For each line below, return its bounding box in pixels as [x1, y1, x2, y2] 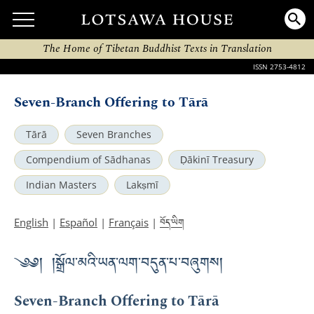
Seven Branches [76, 128, 151, 141]
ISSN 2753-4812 [253, 62, 306, 71]
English [14, 215, 48, 229]
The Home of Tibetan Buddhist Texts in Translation [42, 41, 272, 57]
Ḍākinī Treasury [180, 153, 254, 166]
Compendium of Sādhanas [26, 153, 151, 166]
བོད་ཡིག [160, 214, 184, 235]
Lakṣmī [126, 179, 158, 191]
